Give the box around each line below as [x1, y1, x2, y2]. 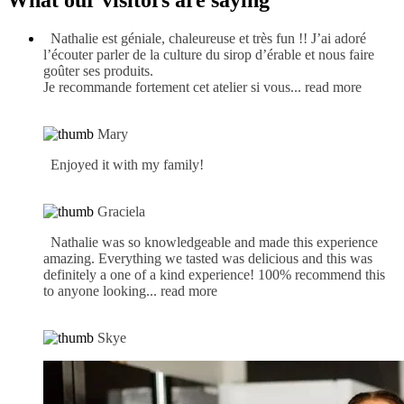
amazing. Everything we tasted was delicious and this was [43, 251, 372, 267]
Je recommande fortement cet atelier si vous [43, 79, 290, 96]
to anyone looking [43, 283, 146, 299]
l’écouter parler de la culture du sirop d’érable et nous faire [43, 47, 374, 63]
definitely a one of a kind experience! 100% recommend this [43, 267, 385, 283]
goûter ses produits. [43, 63, 153, 79]
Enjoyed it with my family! [50, 157, 204, 173]
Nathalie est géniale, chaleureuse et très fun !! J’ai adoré [50, 31, 366, 47]
